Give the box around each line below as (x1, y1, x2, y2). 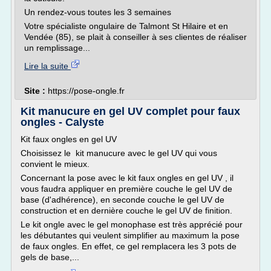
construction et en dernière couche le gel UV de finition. (21, 206, 232, 215)
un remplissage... (24, 43, 90, 53)
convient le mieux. (21, 159, 90, 169)
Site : (24, 86, 48, 96)
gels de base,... (21, 252, 79, 262)
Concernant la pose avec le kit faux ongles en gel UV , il (21, 173, 233, 183)
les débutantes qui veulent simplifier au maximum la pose (21, 230, 240, 240)
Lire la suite (24, 61, 71, 71)
